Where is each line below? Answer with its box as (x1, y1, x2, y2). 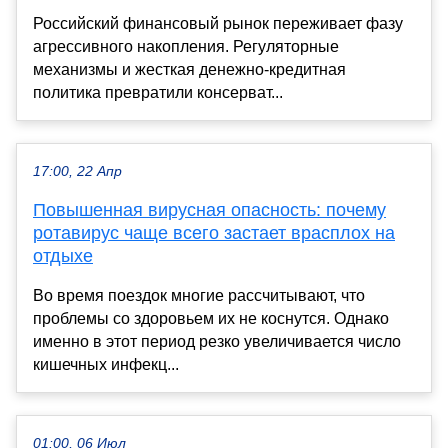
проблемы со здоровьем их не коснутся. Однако (33, 309, 389, 327)
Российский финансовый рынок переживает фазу (33, 14, 403, 32)
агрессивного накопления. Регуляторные (33, 37, 339, 55)
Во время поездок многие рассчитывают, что (33, 286, 365, 304)
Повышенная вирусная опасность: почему (33, 199, 386, 220)
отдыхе (33, 245, 93, 266)
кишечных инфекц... (33, 355, 179, 373)
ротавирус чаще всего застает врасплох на (33, 222, 395, 243)
